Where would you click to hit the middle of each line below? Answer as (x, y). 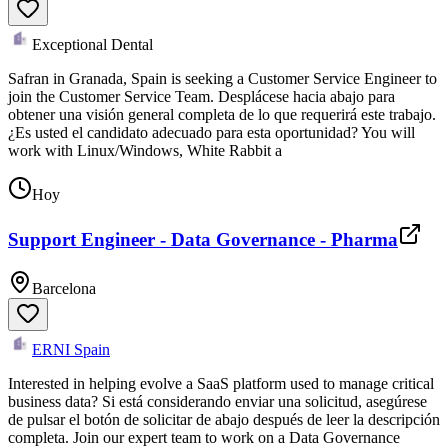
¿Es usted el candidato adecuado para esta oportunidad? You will (211, 132)
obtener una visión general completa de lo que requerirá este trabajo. (222, 114)
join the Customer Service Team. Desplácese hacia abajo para (201, 96)
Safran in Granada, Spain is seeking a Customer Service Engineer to (222, 78)
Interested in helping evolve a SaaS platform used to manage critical (221, 384)
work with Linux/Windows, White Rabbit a (145, 150)
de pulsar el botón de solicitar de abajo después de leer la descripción (224, 420)
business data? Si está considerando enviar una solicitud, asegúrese (217, 402)
